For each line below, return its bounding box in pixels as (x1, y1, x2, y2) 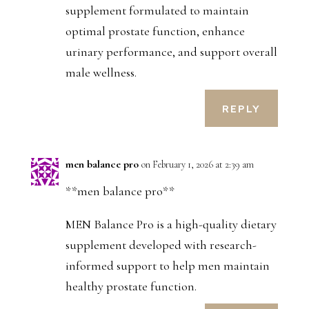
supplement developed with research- (65, 237, 257, 253)
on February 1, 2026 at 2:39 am (141, 159, 254, 171)
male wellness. (65, 65, 137, 81)
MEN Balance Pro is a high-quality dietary (65, 217, 277, 232)
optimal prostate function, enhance (65, 23, 245, 39)
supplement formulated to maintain (65, 3, 249, 19)
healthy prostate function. (65, 279, 197, 295)
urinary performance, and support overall (65, 44, 277, 60)
